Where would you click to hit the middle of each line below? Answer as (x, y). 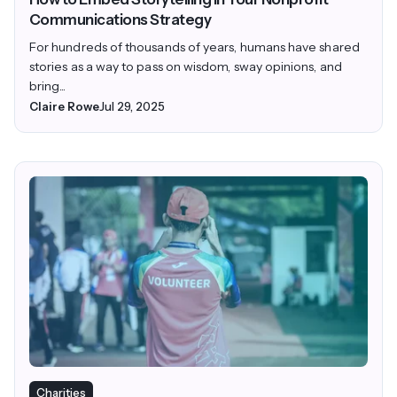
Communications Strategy (121, 19)
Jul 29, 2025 (132, 106)
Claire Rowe (64, 106)
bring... (48, 86)
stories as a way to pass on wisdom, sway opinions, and (186, 66)
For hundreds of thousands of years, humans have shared (195, 47)
